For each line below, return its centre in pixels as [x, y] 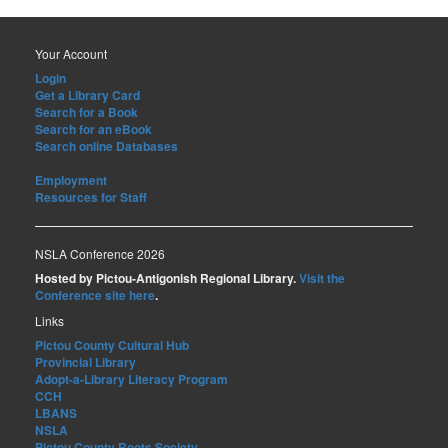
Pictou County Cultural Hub [112, 345]
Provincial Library [85, 362]
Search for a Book [86, 112]
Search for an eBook [93, 129]
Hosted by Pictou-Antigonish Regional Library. [167, 278]
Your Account [71, 54]
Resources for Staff [91, 197]
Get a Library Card [87, 95]
